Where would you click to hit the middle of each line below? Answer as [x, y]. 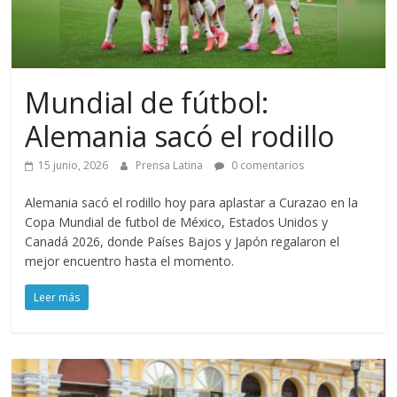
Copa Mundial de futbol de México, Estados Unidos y [177, 222]
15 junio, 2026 [74, 165]
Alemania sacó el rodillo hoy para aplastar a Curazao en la [192, 202]
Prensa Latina [171, 165]
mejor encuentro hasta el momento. [130, 261]
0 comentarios [267, 165]
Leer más [57, 297]
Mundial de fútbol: [147, 102]
